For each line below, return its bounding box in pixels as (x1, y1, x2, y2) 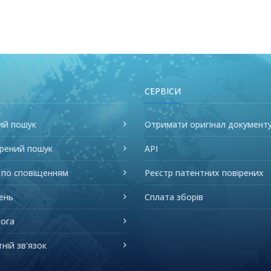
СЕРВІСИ (145, 85, 181, 97)
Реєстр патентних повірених (145, 166, 264, 178)
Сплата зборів (145, 191, 203, 203)
